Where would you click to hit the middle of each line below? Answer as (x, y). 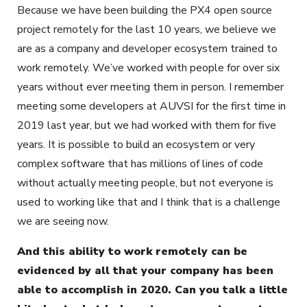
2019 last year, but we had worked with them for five (147, 125)
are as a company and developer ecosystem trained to (147, 48)
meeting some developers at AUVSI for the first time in (151, 106)
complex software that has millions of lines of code (140, 163)
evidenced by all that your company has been (145, 270)
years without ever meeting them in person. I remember (150, 87)
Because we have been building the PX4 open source (145, 10)
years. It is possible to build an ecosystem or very (136, 144)
